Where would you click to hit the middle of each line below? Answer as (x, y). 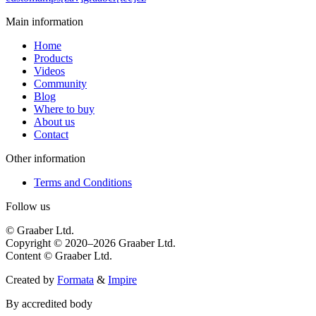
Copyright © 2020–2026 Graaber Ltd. (91, 243)
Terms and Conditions (83, 182)
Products (53, 58)
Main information (44, 21)
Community (60, 83)
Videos (49, 71)
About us (54, 121)
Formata (75, 279)
